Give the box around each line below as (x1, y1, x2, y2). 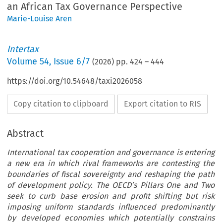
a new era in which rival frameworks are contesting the (7, 159, 215, 168)
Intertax (7, 44, 39, 55)
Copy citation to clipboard (13, 99, 109, 109)
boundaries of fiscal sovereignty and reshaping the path (7, 169, 215, 179)
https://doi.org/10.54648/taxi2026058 (7, 76, 143, 86)
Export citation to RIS (124, 99, 202, 109)
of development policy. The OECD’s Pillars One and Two (7, 180, 215, 190)
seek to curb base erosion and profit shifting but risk (7, 191, 215, 201)
